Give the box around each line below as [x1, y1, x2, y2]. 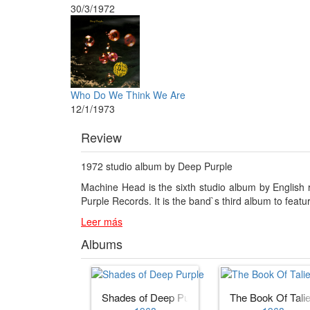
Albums [81, 234, 122, 253]
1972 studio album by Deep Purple [81, 158, 232, 173]
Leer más [81, 214, 122, 228]
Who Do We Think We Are [71, 87, 185, 102]
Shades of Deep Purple [102, 290, 206, 305]
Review [81, 127, 122, 146]
